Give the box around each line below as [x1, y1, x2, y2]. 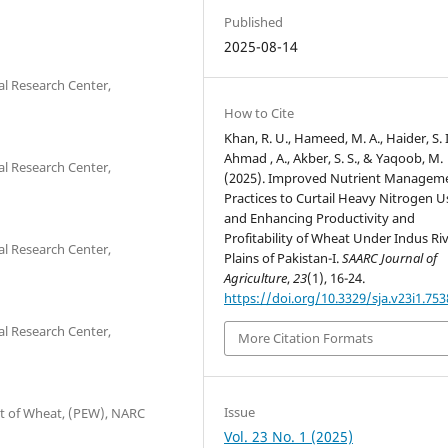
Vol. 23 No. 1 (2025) [224, 426, 354, 446]
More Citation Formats [238, 329, 374, 348]
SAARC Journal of [342, 249, 438, 267]
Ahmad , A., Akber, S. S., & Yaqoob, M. [224, 149, 444, 167]
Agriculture [224, 269, 288, 287]
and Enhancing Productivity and [224, 209, 416, 227]
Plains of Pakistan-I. [224, 249, 343, 267]
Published [224, 12, 284, 31]
